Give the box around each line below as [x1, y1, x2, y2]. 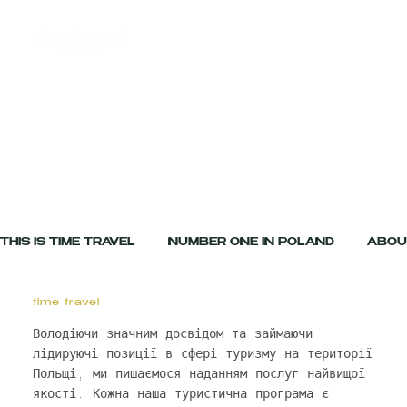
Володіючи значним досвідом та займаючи [32, 326, 313, 342]
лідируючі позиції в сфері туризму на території [32, 346, 372, 362]
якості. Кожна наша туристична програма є [32, 386, 329, 402]
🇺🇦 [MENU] [301, 35, 381, 53]
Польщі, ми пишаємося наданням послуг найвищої [32, 366, 365, 382]
